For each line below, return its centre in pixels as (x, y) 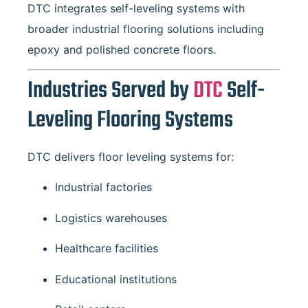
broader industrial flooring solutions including (146, 29)
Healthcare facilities (107, 249)
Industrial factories (103, 187)
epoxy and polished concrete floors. (122, 49)
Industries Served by (110, 91)
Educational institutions (116, 279)
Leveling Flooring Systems (130, 120)
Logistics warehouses (111, 218)
